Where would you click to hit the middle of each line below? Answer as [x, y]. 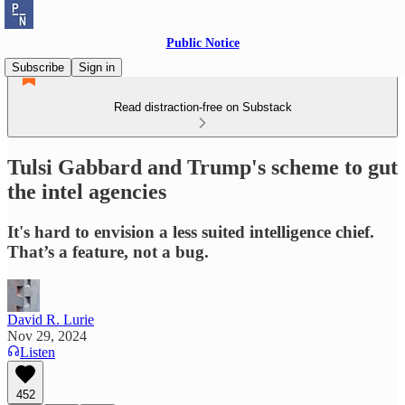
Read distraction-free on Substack [202, 107]
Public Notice [202, 43]
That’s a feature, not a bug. [108, 251]
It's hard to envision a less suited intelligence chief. [191, 231]
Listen [38, 352]
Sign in [97, 67]
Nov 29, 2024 [47, 335]
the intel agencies [87, 191]
